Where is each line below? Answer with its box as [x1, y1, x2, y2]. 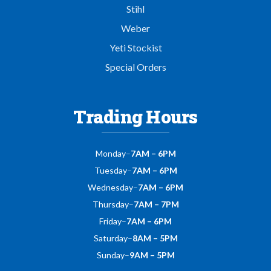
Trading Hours [73, 105, 198, 128]
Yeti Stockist [109, 42, 162, 53]
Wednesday [88, 182, 133, 192]
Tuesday [94, 165, 127, 175]
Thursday [92, 199, 129, 209]
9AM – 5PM [129, 250, 175, 260]
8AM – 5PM [132, 233, 178, 243]
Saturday [93, 233, 128, 243]
